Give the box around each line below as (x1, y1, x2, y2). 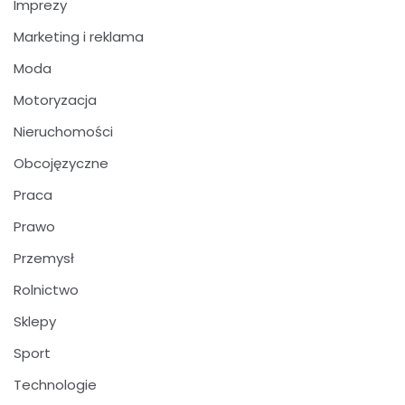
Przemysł (14, 248, 74, 268)
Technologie (14, 374, 97, 394)
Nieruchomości (14, 121, 113, 141)
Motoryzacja (14, 89, 97, 109)
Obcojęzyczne (14, 153, 108, 173)
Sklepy (14, 311, 56, 331)
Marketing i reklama (14, 26, 144, 46)
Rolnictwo (14, 279, 79, 299)
